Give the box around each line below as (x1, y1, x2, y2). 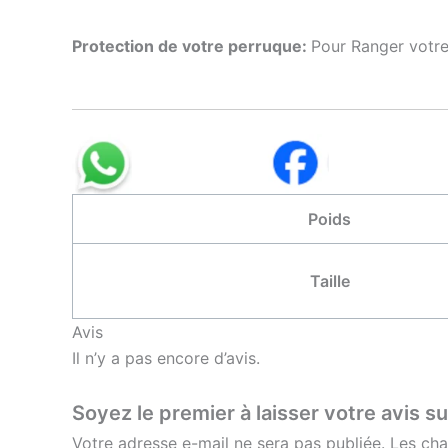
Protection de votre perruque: (72, 36, 311, 57)
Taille (309, 271, 350, 292)
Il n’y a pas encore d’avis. (72, 348, 260, 369)
